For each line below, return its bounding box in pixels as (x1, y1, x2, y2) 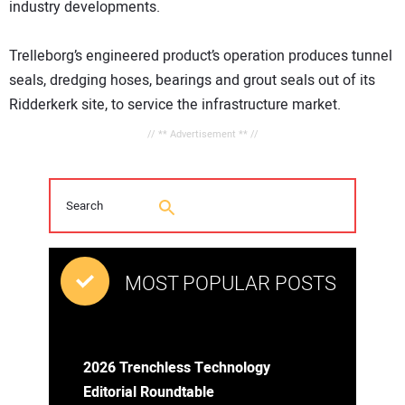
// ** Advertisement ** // (146, 127, 259, 143)
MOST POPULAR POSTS (125, 269, 336, 299)
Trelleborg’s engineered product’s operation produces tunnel (9, 45, 392, 68)
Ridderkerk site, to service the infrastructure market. (9, 94, 341, 117)
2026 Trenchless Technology (83, 357, 270, 380)
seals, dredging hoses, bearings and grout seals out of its (9, 70, 375, 92)
